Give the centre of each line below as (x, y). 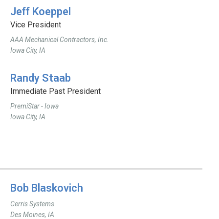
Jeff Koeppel (41, 11)
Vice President (36, 25)
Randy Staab (41, 78)
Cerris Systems (33, 204)
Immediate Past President (56, 91)
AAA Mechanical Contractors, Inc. (60, 40)
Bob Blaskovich (47, 188)
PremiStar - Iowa (35, 106)
